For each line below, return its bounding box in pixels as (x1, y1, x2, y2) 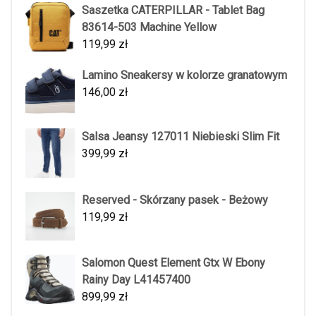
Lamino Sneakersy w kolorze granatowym (82, 68, 287, 82)
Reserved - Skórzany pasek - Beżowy (82, 193, 268, 207)
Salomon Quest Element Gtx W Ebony (82, 256, 265, 270)
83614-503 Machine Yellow (82, 20, 217, 34)
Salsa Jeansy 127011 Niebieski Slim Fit (82, 129, 279, 143)
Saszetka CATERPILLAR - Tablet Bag (82, 3, 265, 17)
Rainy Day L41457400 (82, 273, 190, 287)
